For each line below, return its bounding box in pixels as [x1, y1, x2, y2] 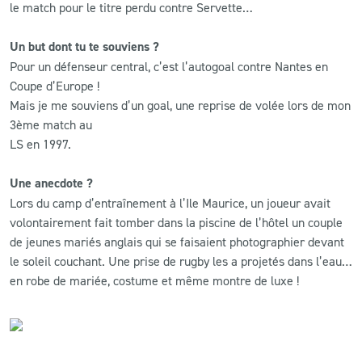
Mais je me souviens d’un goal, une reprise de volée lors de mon [10, 96, 351, 113]
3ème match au [10, 116, 92, 133]
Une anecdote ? [10, 174, 93, 192]
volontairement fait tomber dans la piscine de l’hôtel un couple [10, 213, 343, 230]
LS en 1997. [10, 135, 71, 152]
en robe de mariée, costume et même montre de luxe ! [10, 271, 299, 288]
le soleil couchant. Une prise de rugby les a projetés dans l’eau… [10, 252, 352, 269]
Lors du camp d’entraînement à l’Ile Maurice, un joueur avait [10, 194, 330, 211]
